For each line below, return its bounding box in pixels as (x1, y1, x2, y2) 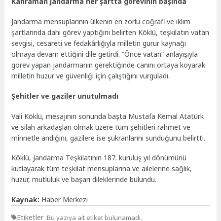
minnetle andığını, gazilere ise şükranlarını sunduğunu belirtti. (11, 133, 206, 143)
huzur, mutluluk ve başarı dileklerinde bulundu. (11, 175, 157, 184)
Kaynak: (11, 195, 42, 205)
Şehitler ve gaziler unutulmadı (11, 91, 119, 101)
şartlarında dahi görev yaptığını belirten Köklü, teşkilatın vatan (11, 28, 210, 37)
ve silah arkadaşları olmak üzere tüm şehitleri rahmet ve (11, 122, 191, 132)
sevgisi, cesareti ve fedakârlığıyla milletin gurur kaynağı (11, 38, 186, 48)
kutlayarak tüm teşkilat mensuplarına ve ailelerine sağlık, (11, 164, 192, 174)
